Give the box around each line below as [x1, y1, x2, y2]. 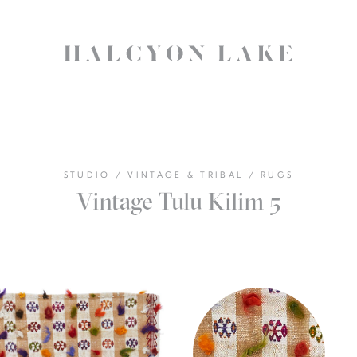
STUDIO [63, 170, 116, 180]
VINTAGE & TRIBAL [127, 170, 249, 180]
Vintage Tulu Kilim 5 [76, 186, 280, 216]
